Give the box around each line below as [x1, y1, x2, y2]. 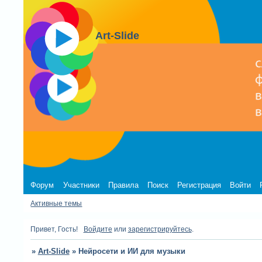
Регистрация [177, 180, 222, 189]
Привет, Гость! [30, 225, 78, 233]
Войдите [83, 225, 112, 233]
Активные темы [30, 199, 82, 208]
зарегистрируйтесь [127, 225, 192, 233]
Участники [63, 180, 99, 189]
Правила [108, 180, 139, 189]
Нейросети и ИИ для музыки [78, 247, 185, 256]
